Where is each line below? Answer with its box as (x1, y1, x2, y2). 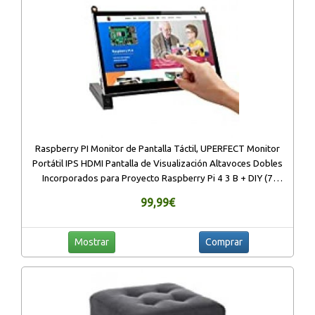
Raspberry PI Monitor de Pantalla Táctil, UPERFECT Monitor (35, 143, 280, 155)
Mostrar (74, 236, 109, 248)
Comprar (205, 236, 243, 248)
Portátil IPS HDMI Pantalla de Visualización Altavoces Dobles (32, 158, 283, 169)
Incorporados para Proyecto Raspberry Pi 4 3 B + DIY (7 (42, 173, 273, 184)
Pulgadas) (136, 188, 179, 199)
